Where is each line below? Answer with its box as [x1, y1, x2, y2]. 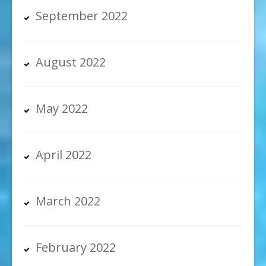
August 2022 [36, 54, 106, 71]
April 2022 [36, 147, 91, 163]
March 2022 [36, 193, 100, 210]
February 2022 [36, 239, 116, 256]
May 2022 [36, 100, 88, 117]
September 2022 [36, 8, 128, 24]
